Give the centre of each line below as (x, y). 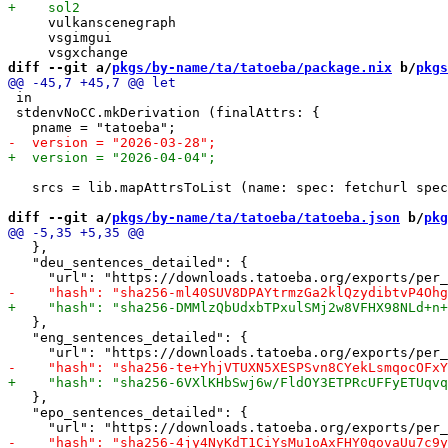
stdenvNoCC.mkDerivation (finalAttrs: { (164, 112)
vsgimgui (60, 37)
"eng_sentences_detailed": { (128, 337)
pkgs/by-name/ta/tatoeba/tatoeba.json (256, 217)
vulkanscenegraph (92, 22)
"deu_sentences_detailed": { (128, 262)
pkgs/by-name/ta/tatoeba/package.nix (252, 67)
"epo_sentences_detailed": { (128, 412)
